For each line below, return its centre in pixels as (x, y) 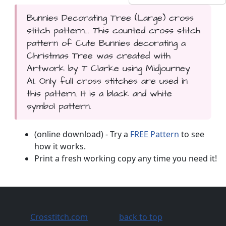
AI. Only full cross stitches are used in (107, 81)
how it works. (60, 146)
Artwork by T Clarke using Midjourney (108, 68)
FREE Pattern (155, 134)
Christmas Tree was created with (98, 55)
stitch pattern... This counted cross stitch (113, 30)
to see (192, 134)
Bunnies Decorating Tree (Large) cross (110, 18)
